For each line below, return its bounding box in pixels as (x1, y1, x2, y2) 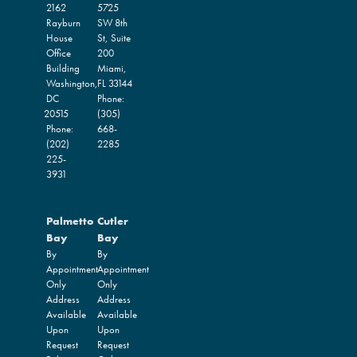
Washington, (46, 76, 98, 90)
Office (46, 45, 71, 60)
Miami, (97, 61, 127, 75)
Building (46, 61, 80, 75)
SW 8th (97, 15, 127, 29)
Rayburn (46, 15, 80, 29)
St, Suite (97, 30, 131, 45)
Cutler (97, 214, 128, 229)
